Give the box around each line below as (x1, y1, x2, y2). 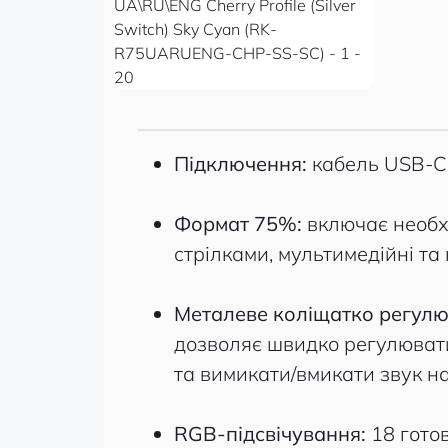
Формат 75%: (174, 211, 307, 236)
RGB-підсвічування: (174, 421, 371, 446)
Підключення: (174, 151, 312, 176)
